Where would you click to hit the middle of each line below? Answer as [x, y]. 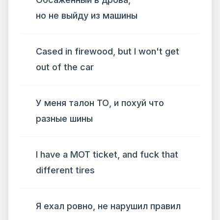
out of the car [65, 67]
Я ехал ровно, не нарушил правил [108, 206]
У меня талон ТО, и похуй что [100, 103]
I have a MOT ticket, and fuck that [107, 154]
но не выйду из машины [87, 15]
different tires [65, 170]
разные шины [64, 119]
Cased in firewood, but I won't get [108, 51]
